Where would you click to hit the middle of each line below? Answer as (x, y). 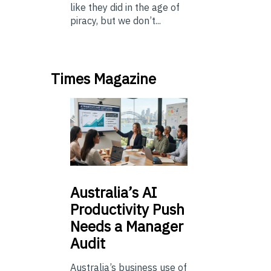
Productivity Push (127, 210)
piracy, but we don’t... (116, 21)
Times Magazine (103, 79)
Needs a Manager (127, 227)
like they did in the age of (125, 7)
